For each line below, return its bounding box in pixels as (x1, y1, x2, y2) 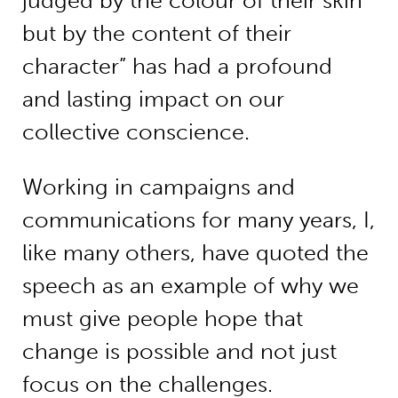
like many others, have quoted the (21, 239, 369, 266)
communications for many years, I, (21, 206, 375, 233)
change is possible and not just (21, 338, 337, 364)
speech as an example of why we (21, 272, 359, 298)
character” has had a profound (21, 53, 332, 80)
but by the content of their (21, 20, 291, 47)
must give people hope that (21, 305, 303, 331)
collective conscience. (21, 119, 250, 146)
